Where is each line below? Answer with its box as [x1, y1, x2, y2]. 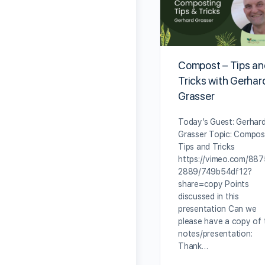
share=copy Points [178, 179, 249, 189]
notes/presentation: [178, 229, 253, 239]
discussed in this [178, 192, 239, 202]
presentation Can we [178, 204, 257, 214]
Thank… [178, 241, 208, 251]
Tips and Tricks [178, 142, 235, 152]
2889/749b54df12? [178, 167, 253, 177]
